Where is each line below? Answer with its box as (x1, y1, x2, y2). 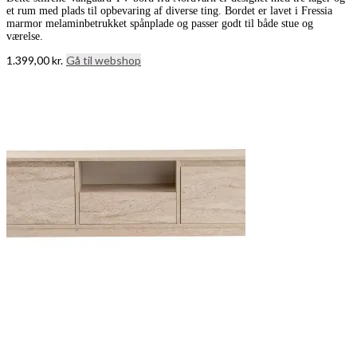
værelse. (6, 30, 43, 43)
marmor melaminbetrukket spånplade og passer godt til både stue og (6, 18, 313, 30)
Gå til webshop (66, 53, 141, 68)
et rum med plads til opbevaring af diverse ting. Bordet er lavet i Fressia (6, 5, 332, 18)
